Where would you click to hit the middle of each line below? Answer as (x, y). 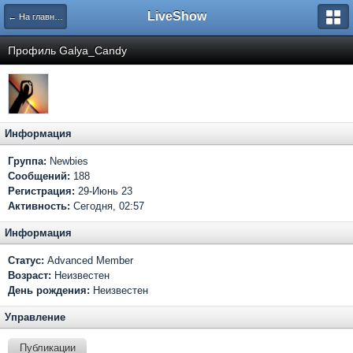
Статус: (26, 260)
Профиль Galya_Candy (67, 50)
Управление (35, 317)
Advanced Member (89, 260)
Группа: (27, 161)
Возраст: (30, 275)
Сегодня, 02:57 (107, 206)
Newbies (67, 161)
